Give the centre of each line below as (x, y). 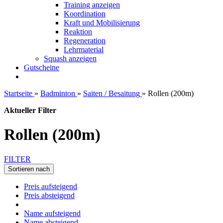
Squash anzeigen (70, 58)
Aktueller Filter (30, 110)
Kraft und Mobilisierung (102, 23)
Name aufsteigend (52, 213)
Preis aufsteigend (51, 186)
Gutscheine (42, 67)
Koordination (85, 14)
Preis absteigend (49, 195)
